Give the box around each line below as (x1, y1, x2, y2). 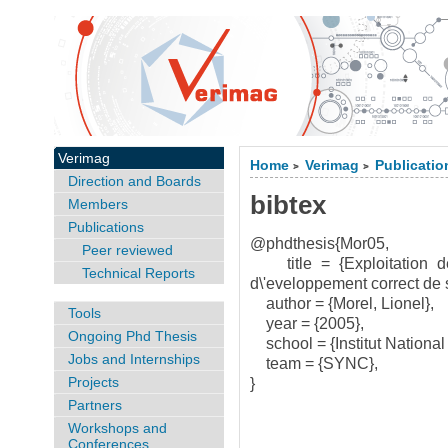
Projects (67, 373, 119, 390)
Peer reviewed (81, 242, 173, 258)
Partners (67, 396, 122, 413)
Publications (67, 219, 144, 235)
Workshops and (67, 419, 167, 436)
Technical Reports (81, 265, 195, 281)
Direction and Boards (67, 173, 201, 189)
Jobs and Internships (67, 350, 200, 367)
